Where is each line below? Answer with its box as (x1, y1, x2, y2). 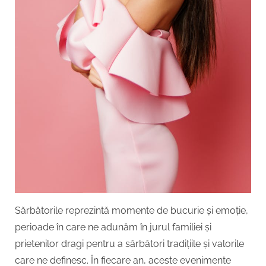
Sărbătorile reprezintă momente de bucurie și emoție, (15, 204, 248, 216)
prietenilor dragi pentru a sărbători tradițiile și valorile (15, 237, 244, 249)
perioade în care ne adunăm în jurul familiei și (15, 221, 211, 233)
